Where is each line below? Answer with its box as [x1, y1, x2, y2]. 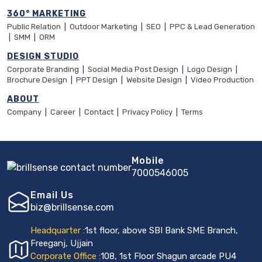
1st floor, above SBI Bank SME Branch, [85, 225, 238, 236]
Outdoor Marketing [70, 22, 139, 31]
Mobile [132, 154, 164, 166]
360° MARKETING [7, 8, 86, 19]
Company [7, 107, 42, 116]
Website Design [126, 75, 184, 84]
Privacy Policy [122, 107, 173, 116]
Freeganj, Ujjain [30, 237, 93, 249]
